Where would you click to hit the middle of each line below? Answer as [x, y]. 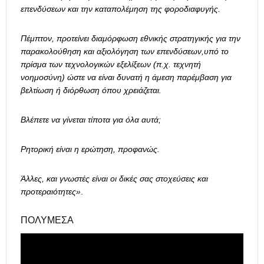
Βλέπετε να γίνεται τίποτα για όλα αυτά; [91, 120]
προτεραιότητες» [51, 192]
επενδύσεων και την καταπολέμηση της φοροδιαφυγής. [121, 9]
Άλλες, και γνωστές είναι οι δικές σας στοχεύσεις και [114, 179]
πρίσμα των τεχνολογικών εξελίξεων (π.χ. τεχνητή [111, 65]
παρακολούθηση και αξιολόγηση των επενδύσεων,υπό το [125, 52]
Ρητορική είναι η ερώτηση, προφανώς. [90, 149]
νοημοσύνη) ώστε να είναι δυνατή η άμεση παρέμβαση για [126, 77]
